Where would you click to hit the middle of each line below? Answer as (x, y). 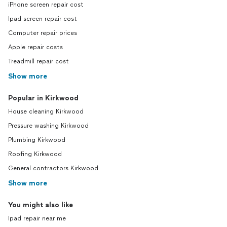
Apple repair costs (35, 47)
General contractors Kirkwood (53, 168)
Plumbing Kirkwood (37, 140)
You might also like (41, 205)
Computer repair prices (43, 33)
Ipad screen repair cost (43, 19)
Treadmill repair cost (39, 61)
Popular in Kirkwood (43, 98)
